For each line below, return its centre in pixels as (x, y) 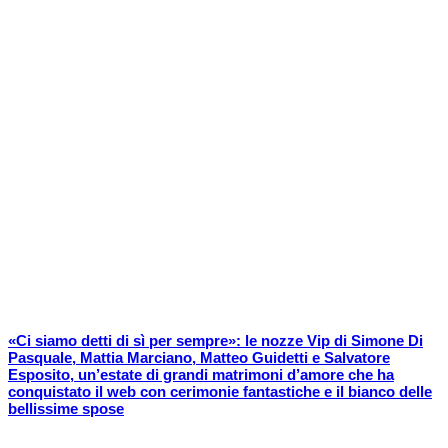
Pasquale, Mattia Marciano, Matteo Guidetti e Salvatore (199, 358)
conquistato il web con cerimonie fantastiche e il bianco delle (220, 392)
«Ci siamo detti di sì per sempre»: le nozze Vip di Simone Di (215, 341)
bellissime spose (66, 409)
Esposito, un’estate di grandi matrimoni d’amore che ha (201, 375)
